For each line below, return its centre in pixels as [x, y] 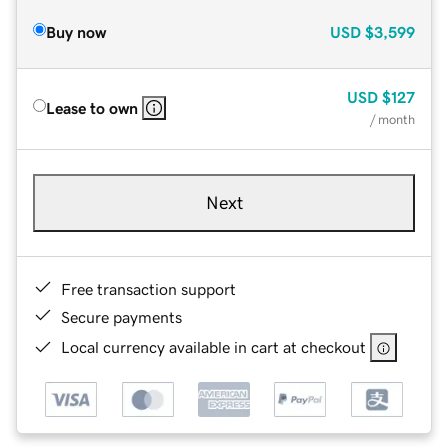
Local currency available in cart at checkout [213, 346]
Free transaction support [148, 288]
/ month [392, 119]
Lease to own [92, 107]
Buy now [76, 31]
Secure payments [121, 316]
